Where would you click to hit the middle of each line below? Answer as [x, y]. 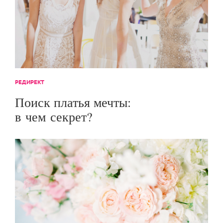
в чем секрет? [54, 116]
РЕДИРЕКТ [30, 82]
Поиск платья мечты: [73, 102]
